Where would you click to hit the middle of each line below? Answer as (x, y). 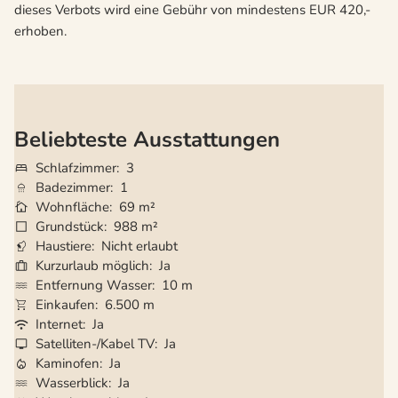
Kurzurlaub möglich (92, 265)
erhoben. (40, 32)
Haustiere (64, 246)
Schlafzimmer (76, 167)
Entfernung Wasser (94, 285)
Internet (59, 324)
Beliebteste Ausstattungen (147, 140)
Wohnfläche (72, 207)
